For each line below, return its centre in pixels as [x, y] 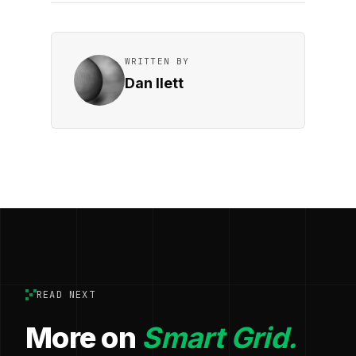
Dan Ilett [154, 83]
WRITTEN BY [157, 61]
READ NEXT [66, 294]
